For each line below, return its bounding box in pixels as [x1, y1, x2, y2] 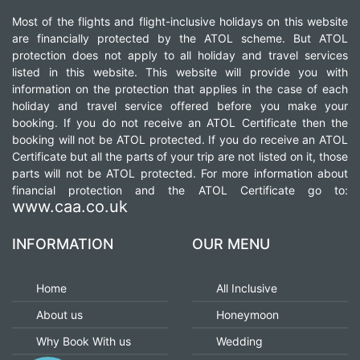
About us [36, 307, 83, 321]
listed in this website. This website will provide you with [12, 64, 348, 79]
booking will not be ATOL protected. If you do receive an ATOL [12, 132, 348, 146]
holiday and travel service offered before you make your [12, 98, 348, 112]
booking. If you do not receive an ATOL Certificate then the [12, 115, 348, 129]
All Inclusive [216, 280, 277, 295]
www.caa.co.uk [12, 196, 128, 216]
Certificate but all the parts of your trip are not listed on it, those [12, 149, 348, 163]
